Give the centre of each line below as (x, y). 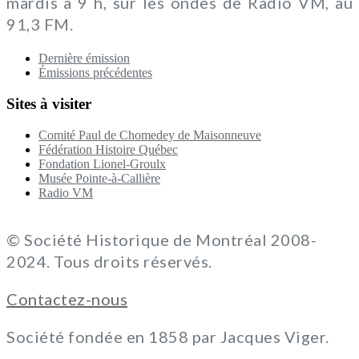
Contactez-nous (67, 298)
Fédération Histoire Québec (108, 149)
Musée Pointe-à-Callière (99, 178)
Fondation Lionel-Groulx (102, 163)
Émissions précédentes (95, 73)
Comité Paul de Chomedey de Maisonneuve (150, 135)
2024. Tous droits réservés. (109, 261)
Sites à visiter (49, 104)
